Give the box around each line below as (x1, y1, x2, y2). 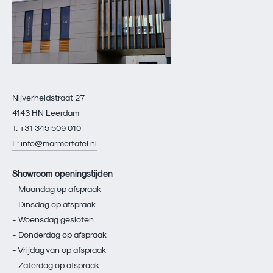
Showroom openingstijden (12, 168, 113, 179)
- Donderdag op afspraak (12, 229, 107, 239)
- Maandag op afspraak (12, 183, 101, 194)
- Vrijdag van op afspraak (12, 244, 106, 255)
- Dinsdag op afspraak (12, 198, 96, 209)
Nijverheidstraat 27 (12, 91, 85, 102)
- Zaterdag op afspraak (12, 259, 99, 270)
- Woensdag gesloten (12, 213, 94, 224)
